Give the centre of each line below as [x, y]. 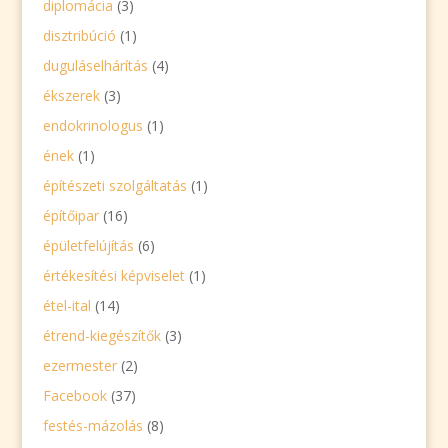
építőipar [70, 215]
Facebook [74, 395]
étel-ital [66, 305]
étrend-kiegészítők [101, 335]
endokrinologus [92, 125]
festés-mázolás [92, 425]
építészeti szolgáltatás [114, 185]
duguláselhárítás [95, 65]
